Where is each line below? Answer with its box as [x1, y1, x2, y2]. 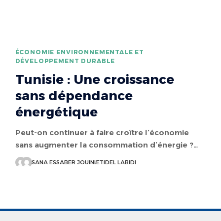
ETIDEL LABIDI [96, 158, 136, 166]
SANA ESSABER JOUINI [31, 158, 96, 166]
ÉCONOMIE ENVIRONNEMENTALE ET [15, 48, 145, 56]
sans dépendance [15, 87, 133, 104]
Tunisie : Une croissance [15, 71, 174, 87]
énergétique [15, 104, 98, 120]
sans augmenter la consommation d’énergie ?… [15, 140, 198, 149]
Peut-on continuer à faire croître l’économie [15, 127, 189, 137]
